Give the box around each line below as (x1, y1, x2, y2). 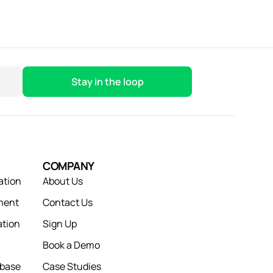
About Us (43, 174, 83, 188)
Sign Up (43, 217, 77, 230)
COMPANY (43, 158, 94, 173)
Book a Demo (43, 238, 101, 252)
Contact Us (43, 196, 93, 209)
